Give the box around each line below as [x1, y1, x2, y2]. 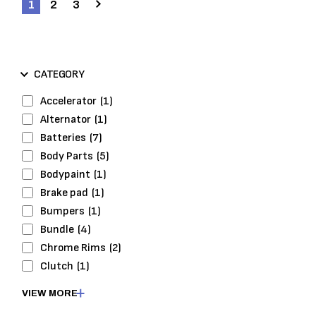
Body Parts [40, 149, 94, 163]
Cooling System [40, 296, 118, 310]
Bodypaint [40, 167, 91, 181]
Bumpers [40, 204, 85, 218]
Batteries [40, 130, 87, 145]
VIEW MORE [22, 288, 78, 298]
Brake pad [40, 186, 89, 200]
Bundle [40, 222, 75, 236]
